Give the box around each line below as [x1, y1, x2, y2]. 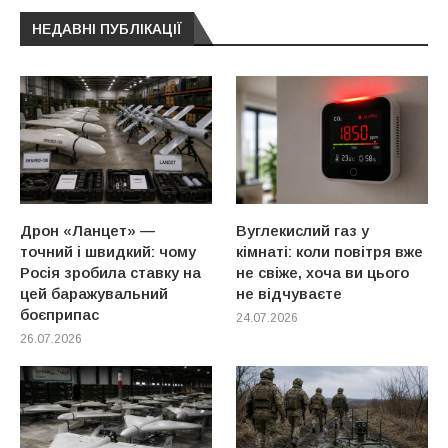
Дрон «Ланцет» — [20, 221, 155, 239]
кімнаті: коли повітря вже [236, 242, 424, 260]
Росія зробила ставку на [20, 263, 201, 281]
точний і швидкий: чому [20, 242, 196, 260]
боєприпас [20, 305, 99, 323]
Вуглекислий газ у [236, 221, 370, 239]
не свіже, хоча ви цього [236, 263, 410, 281]
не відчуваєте [236, 284, 343, 302]
